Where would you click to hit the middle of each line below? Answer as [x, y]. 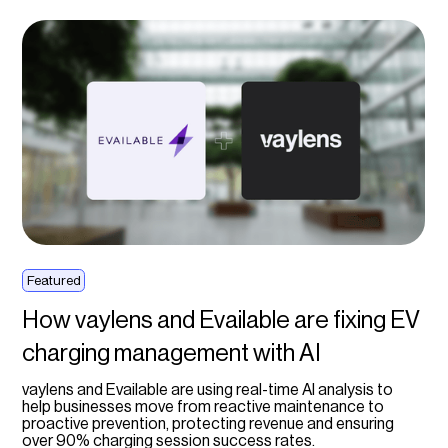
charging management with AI [172, 353]
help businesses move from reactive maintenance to [203, 407]
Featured [53, 280]
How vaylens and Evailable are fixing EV [221, 320]
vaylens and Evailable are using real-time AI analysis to [208, 390]
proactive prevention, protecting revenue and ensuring [208, 424]
